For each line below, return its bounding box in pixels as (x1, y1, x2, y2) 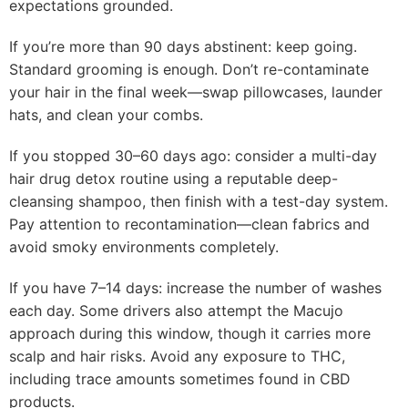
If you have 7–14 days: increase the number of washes (9, 279, 382, 297)
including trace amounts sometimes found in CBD (9, 370, 351, 388)
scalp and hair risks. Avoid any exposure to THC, (9, 347, 345, 365)
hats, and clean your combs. (9, 106, 203, 124)
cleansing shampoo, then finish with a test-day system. (9, 192, 388, 210)
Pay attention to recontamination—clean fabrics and (9, 215, 370, 233)
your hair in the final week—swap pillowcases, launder (9, 83, 382, 101)
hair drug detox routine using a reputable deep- (9, 169, 338, 188)
